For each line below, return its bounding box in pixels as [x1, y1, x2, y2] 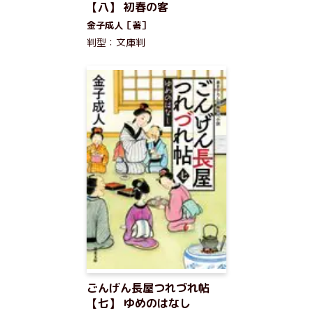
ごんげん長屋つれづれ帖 [87, 280, 210, 296]
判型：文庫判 [87, 36, 145, 49]
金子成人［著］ [87, 19, 150, 31]
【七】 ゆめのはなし [87, 296, 191, 311]
